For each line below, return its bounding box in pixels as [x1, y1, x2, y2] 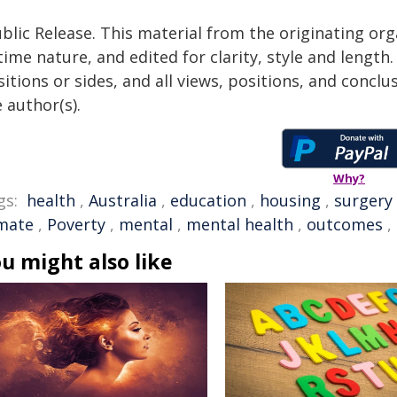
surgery [334, 190, 393, 211]
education [170, 190, 246, 211]
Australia [89, 190, 157, 211]
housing [260, 190, 321, 211]
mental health [186, 214, 293, 235]
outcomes [307, 214, 383, 235]
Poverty [47, 214, 105, 235]
